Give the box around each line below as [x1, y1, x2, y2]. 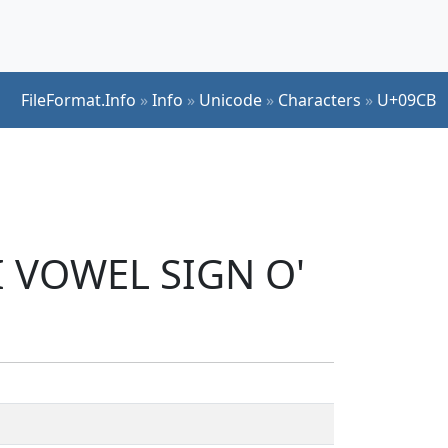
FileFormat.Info [21, 88, 136, 111]
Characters [278, 88, 361, 111]
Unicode [199, 88, 262, 111]
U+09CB [377, 88, 436, 111]
